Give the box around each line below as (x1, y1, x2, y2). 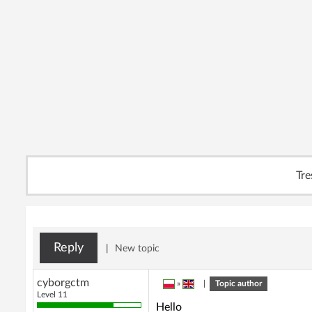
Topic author (215, 279, 262, 288)
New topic (115, 244, 159, 253)
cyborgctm (37, 277, 89, 288)
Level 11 (37, 290, 78, 299)
